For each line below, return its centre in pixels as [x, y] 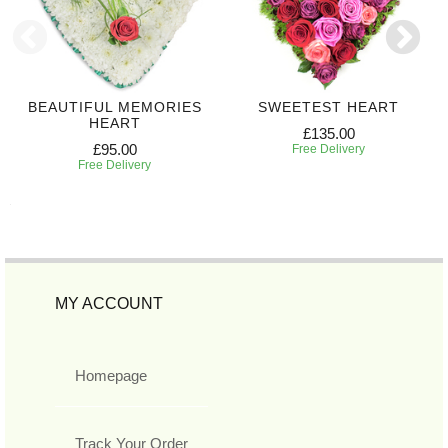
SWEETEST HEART [328, 107]
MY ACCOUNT [109, 304]
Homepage [111, 376]
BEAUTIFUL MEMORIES [114, 107]
